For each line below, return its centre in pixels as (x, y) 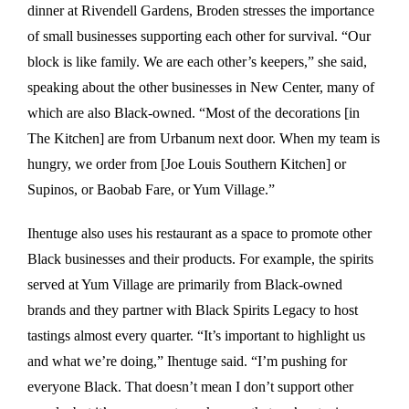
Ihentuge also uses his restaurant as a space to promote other (199, 233)
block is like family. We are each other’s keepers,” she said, (197, 61)
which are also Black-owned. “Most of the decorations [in (194, 112)
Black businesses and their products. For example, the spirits (200, 258)
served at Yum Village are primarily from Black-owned (185, 284)
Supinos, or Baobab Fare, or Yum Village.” (151, 189)
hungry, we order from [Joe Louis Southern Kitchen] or (187, 163)
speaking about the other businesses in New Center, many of (201, 87)
